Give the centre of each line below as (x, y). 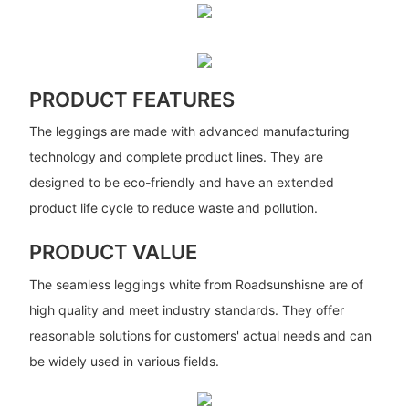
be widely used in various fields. (124, 361)
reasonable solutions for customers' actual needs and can (200, 335)
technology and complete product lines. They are (176, 157)
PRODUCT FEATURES (131, 100)
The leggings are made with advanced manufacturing (189, 131)
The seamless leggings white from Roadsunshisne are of (196, 284)
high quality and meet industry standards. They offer (186, 309)
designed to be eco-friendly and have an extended (181, 183)
